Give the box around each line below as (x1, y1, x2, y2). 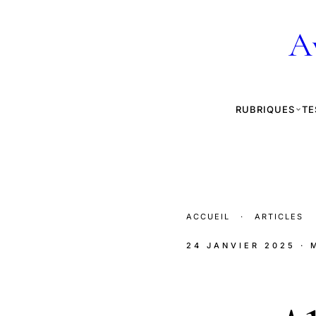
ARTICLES (255, 212, 303, 221)
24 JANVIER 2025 (186, 241, 296, 250)
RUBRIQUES (235, 104, 295, 115)
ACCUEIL (186, 212, 230, 221)
